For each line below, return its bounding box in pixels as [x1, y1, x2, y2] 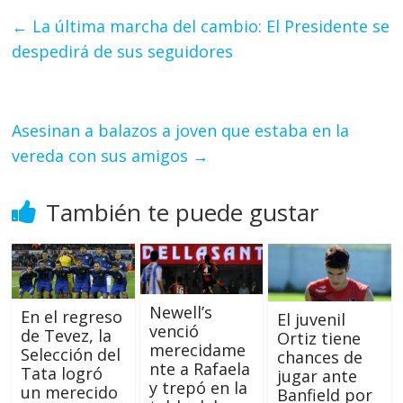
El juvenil [276, 309, 345, 330]
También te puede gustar [46, 196, 319, 229]
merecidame [148, 338, 246, 361]
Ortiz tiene [276, 327, 361, 349]
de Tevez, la [21, 325, 112, 347]
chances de [276, 346, 363, 368]
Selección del [21, 344, 121, 366]
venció [148, 319, 199, 342]
